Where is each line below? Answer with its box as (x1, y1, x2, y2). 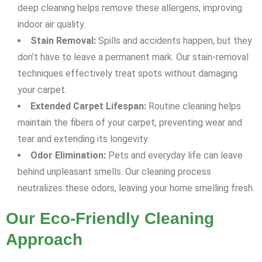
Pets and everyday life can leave (106, 150, 243, 161)
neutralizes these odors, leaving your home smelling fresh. (18, 182, 254, 194)
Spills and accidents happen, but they (96, 35, 252, 47)
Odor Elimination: (30, 150, 106, 161)
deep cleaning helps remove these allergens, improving (18, 2, 242, 14)
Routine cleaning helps (146, 101, 241, 112)
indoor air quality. (18, 19, 85, 30)
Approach (6, 230, 82, 249)
